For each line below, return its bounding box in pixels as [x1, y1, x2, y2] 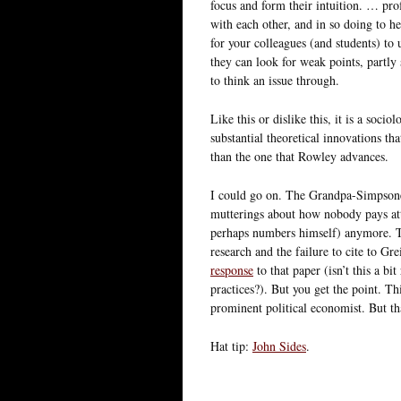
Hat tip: [210, 337, 252, 354]
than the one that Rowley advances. [210, 147, 388, 165]
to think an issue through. [210, 71, 339, 89]
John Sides [252, 337, 306, 354]
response [210, 260, 253, 278]
